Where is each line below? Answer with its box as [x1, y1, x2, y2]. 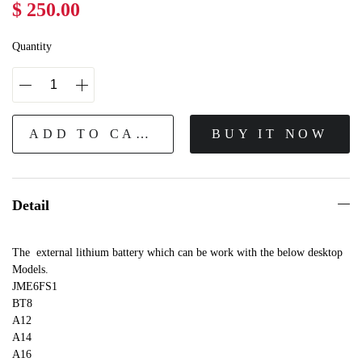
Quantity [12, 40, 52, 53]
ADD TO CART [136, 127, 149, 141]
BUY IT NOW [212, 127, 328, 141]
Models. [12, 263, 48, 276]
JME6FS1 [12, 280, 57, 293]
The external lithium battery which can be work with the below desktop [12, 246, 343, 259]
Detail [12, 197, 49, 214]
